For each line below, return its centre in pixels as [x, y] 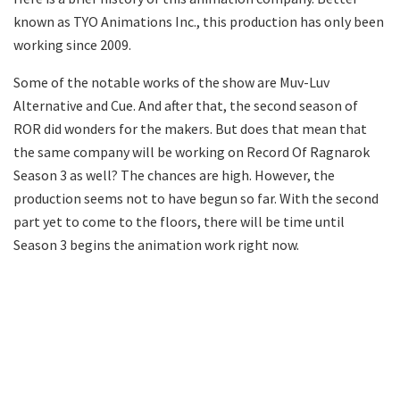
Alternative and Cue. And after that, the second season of [186, 105]
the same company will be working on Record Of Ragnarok [192, 151]
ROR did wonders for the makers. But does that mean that [190, 128]
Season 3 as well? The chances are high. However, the [174, 175]
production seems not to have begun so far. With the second [196, 198]
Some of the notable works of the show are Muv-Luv [171, 82]
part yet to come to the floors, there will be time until [179, 221]
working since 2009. [72, 44]
